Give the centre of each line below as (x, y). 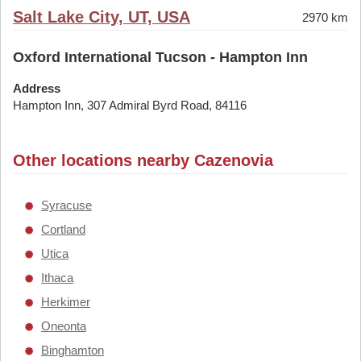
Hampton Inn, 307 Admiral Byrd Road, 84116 (130, 105)
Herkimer (66, 302)
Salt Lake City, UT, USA (102, 17)
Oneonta (64, 326)
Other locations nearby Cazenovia (143, 160)
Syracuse (66, 205)
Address (37, 88)
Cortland (63, 229)
